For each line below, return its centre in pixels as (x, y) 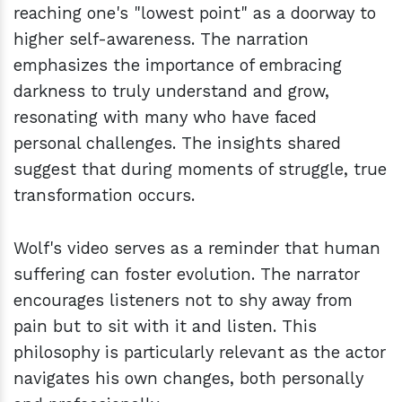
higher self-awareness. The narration (161, 39)
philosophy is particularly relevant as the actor (200, 353)
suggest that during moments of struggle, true (200, 170)
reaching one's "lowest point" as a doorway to (195, 13)
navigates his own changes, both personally (188, 379)
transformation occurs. (104, 196)
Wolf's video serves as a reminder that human (197, 249)
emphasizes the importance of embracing (178, 66)
